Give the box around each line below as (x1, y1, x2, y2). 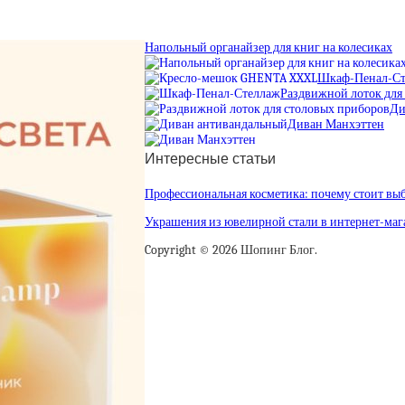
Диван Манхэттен (287, 116, 384, 132)
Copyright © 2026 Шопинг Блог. (145, 242, 317, 259)
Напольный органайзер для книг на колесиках (145, 39, 392, 55)
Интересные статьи (145, 150, 276, 166)
